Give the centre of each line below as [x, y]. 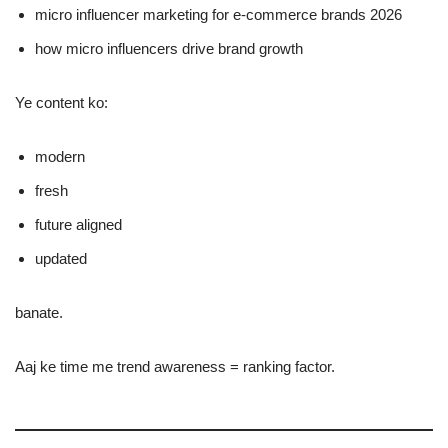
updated [61, 258]
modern [60, 156]
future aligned [78, 224]
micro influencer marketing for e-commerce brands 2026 [218, 14]
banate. [39, 312]
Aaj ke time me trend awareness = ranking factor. [175, 366]
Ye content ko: [61, 102]
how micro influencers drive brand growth [169, 48]
